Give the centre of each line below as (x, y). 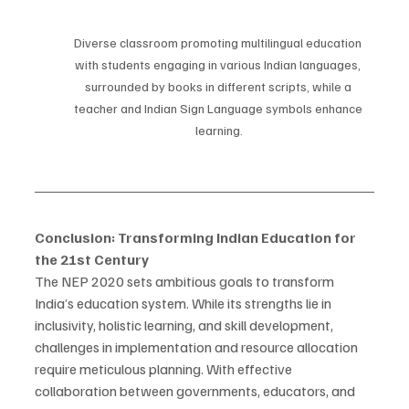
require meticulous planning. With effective (165, 369)
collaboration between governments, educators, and (196, 391)
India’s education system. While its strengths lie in (184, 304)
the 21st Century (92, 260)
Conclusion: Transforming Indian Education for (197, 238)
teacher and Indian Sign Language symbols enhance (219, 109)
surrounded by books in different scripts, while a (219, 87)
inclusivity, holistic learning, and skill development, (185, 325)
